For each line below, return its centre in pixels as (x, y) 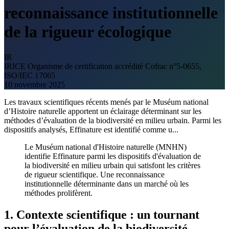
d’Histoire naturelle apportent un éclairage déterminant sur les (103, 111)
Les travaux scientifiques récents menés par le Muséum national (106, 102)
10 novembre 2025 (35, 84)
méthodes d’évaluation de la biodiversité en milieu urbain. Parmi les (113, 120)
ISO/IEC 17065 (30, 75)
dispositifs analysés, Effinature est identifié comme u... (91, 129)
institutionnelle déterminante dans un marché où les (107, 184)
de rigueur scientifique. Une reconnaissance (95, 174)
